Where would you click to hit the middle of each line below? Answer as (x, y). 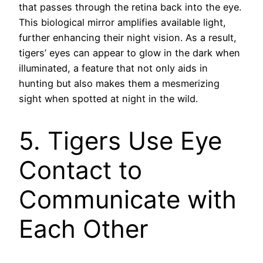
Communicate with (128, 200)
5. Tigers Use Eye (120, 141)
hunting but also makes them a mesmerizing (119, 83)
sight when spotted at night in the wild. (108, 98)
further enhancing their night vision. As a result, (128, 37)
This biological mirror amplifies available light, (122, 22)
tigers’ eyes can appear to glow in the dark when (129, 53)
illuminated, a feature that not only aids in (113, 68)
